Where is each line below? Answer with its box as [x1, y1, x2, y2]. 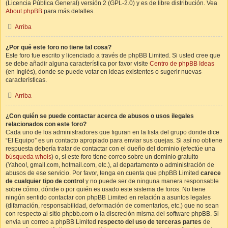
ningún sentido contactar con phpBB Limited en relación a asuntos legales [6, 194, 211, 201]
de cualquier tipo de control [6, 178, 84, 185]
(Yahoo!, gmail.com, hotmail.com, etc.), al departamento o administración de [6, 161, 214, 168]
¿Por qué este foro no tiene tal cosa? [6, 44, 111, 51]
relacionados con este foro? [6, 121, 87, 128]
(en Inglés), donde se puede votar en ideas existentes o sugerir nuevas [6, 68, 202, 75]
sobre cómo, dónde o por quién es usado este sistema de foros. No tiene [6, 186, 206, 193]
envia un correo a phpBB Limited [6, 218, 98, 225]
